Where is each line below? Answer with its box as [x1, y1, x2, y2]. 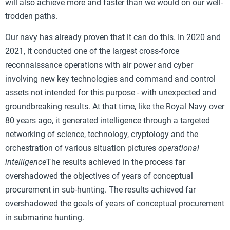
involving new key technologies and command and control [5, 74, 216, 84]
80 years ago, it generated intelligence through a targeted [5, 116, 210, 126]
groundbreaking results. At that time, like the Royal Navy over [5, 102, 224, 112]
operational [158, 143, 199, 154]
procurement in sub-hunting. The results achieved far [5, 185, 196, 195]
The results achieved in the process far [46, 157, 185, 167]
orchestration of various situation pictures [5, 143, 158, 154]
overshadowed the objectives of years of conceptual [5, 171, 193, 181]
